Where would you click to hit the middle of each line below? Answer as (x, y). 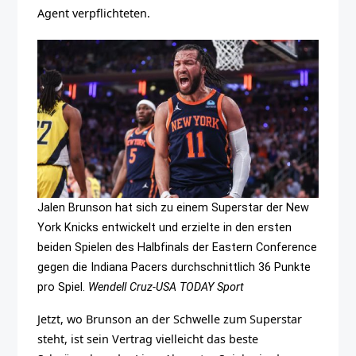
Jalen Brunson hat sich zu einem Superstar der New (174, 208)
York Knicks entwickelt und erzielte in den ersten (165, 228)
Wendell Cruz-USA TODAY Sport (166, 288)
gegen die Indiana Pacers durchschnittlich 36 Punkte (174, 268)
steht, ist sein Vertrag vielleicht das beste (148, 339)
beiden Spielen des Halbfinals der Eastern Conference (178, 248)
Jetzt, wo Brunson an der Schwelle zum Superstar (170, 319)
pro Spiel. (63, 288)
